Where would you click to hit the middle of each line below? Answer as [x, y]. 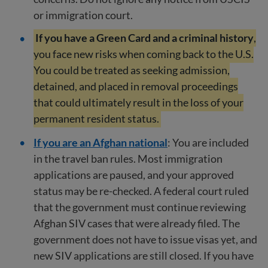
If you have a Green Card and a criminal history [145, 38]
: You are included [208, 142]
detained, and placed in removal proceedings [136, 86]
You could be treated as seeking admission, [132, 70]
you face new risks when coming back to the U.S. [144, 54]
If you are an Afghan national [100, 142]
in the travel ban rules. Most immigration [128, 158]
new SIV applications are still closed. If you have [144, 255]
